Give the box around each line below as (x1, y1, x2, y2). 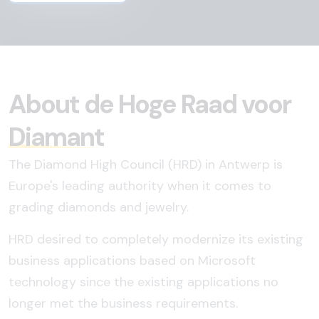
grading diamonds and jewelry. (9, 199, 189, 216)
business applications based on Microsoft (9, 252, 256, 269)
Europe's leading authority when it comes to (9, 177, 271, 194)
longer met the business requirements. (9, 295, 238, 312)
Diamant (9, 120, 104, 154)
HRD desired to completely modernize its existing (9, 231, 303, 248)
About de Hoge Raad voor (9, 88, 291, 121)
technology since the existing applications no (9, 273, 278, 291)
